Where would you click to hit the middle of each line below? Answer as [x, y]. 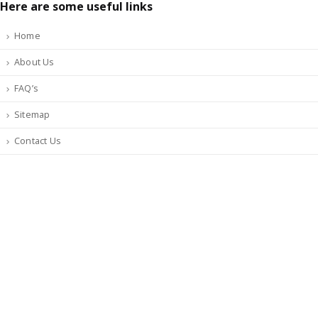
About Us [34, 62]
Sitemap [32, 115]
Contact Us [38, 141]
